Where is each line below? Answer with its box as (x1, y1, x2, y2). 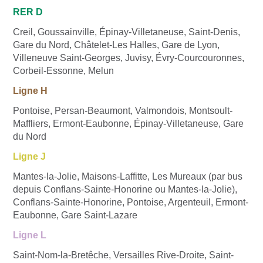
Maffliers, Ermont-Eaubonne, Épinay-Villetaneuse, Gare (13, 118, 244, 129)
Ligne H (13, 85, 48, 96)
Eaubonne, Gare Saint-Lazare (13, 210, 137, 220)
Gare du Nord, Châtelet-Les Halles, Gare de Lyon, (13, 39, 220, 50)
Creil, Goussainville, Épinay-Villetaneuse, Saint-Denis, (13, 26, 240, 37)
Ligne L (13, 230, 46, 240)
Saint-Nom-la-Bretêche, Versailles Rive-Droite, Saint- (13, 249, 234, 260)
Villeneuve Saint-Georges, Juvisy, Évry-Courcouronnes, (13, 52, 244, 63)
